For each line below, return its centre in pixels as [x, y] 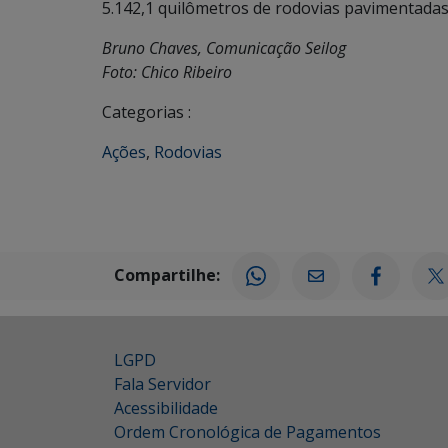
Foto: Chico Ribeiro [167, 72]
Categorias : [146, 112]
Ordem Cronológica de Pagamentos [247, 432]
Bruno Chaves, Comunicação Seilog [224, 48]
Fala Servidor [162, 384]
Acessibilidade [166, 408]
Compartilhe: [167, 274]
